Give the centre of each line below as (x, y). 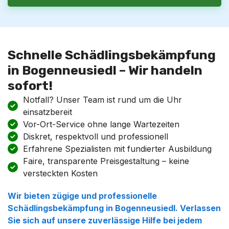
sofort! (30, 86)
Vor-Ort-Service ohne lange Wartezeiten (101, 124)
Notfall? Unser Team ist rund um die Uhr (102, 100)
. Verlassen (198, 208)
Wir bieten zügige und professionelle (82, 196)
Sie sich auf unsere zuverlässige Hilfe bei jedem (105, 220)
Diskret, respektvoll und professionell (96, 136)
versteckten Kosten (60, 173)
